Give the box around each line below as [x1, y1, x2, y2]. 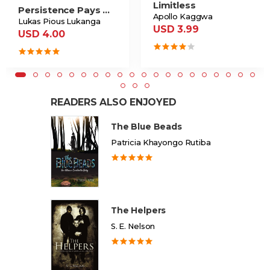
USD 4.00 [17, 28, 65, 40]
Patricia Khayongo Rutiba [110, 137, 211, 147]
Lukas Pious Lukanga [17, 16, 101, 26]
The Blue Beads [110, 121, 182, 131]
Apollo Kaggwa [152, 11, 213, 21]
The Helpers [110, 205, 166, 215]
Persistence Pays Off [102, 4, 110, 16]
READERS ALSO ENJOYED [51, 96, 177, 108]
